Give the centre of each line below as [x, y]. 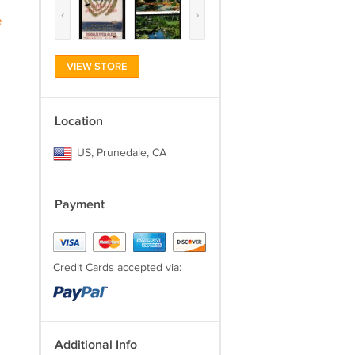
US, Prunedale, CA [120, 153]
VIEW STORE [97, 67]
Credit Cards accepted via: [117, 268]
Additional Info [95, 345]
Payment [79, 205]
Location [78, 122]
